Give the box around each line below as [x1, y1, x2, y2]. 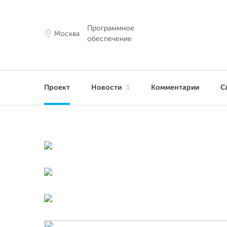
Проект [44, 84, 70, 91]
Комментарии [151, 84, 199, 91]
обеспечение [87, 35, 132, 43]
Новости [91, 84, 124, 91]
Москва [54, 30, 80, 37]
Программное [87, 25, 134, 32]
